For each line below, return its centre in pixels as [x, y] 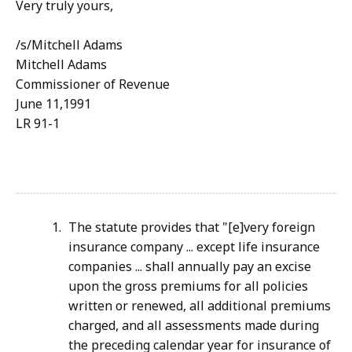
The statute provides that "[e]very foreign [192, 227]
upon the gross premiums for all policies [188, 286]
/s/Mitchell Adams [69, 45]
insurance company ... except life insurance [194, 247]
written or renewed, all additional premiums [200, 306]
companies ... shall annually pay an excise [190, 267]
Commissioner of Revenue [93, 84]
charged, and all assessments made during [194, 326]
